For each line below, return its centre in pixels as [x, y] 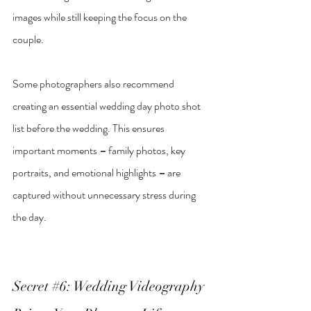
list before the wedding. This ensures [90, 128]
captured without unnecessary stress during [105, 195]
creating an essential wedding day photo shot [108, 106]
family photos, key [147, 151]
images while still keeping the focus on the [101, 17]
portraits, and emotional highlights [85, 173]
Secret [32, 287]
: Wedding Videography [137, 287]
